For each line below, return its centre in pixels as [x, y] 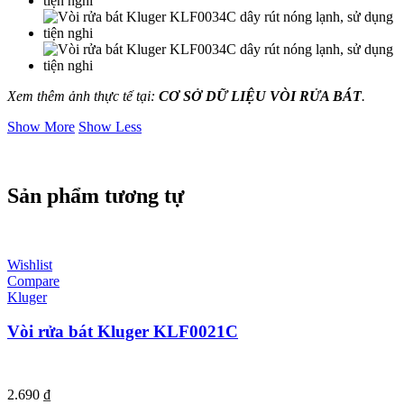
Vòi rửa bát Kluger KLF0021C [123, 332]
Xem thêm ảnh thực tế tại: [83, 96]
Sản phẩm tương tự [96, 195]
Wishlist [30, 264]
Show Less [110, 126]
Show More [41, 126]
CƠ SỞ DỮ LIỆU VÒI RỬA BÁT [260, 96]
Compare [33, 280]
